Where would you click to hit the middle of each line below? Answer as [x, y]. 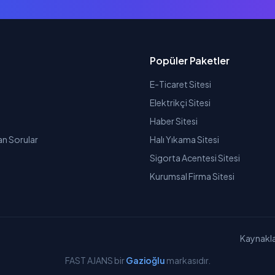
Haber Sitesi [174, 121]
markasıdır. [188, 260]
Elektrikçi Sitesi [180, 103]
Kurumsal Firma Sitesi [192, 176]
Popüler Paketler [190, 60]
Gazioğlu [145, 260]
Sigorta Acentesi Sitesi [195, 158]
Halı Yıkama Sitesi [184, 139]
